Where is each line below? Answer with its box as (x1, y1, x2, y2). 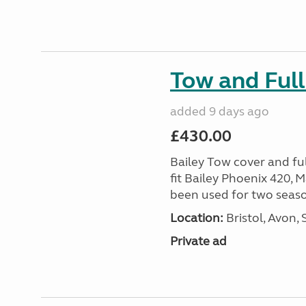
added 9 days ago (169, 104, 269, 119)
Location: (169, 210, 223, 225)
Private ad (169, 234, 227, 249)
